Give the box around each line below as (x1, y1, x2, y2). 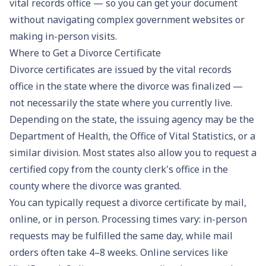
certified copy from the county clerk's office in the (9, 162, 228, 176)
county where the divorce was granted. (9, 179, 181, 192)
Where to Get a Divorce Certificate (9, 46, 161, 59)
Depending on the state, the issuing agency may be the (9, 112, 254, 126)
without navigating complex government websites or (9, 12, 245, 26)
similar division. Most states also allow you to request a (9, 145, 256, 159)
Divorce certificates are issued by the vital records (9, 62, 232, 76)
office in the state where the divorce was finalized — (9, 79, 243, 93)
